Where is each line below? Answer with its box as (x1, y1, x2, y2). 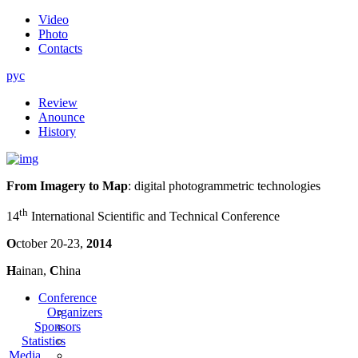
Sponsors (34, 320, 81, 334)
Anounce (38, 110, 85, 124)
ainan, (16, 264, 50, 278)
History (38, 125, 76, 138)
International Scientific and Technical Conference (28, 209, 280, 224)
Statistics (22, 334, 66, 348)
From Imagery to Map (6, 179, 128, 193)
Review (38, 96, 78, 109)
